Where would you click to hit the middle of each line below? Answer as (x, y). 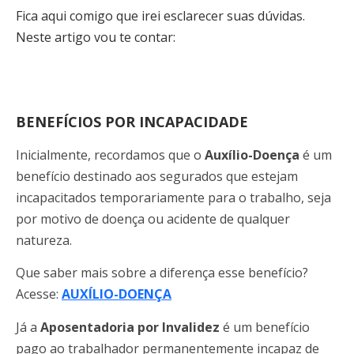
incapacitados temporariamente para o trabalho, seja (173, 197)
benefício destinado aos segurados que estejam (157, 176)
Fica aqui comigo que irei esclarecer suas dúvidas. (160, 16)
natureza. (44, 240)
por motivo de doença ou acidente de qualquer (153, 218)
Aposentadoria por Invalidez (130, 327)
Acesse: (39, 294)
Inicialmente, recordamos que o (110, 154)
